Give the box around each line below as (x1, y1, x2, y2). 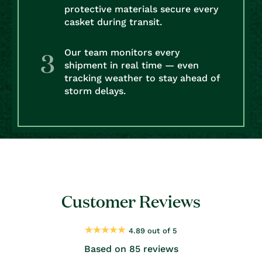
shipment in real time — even (64, 60, 199, 71)
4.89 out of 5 (129, 226, 177, 235)
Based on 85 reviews (84, 243, 178, 254)
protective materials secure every (64, 4, 218, 15)
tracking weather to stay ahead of (64, 73, 219, 84)
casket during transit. (64, 16, 162, 27)
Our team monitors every (64, 47, 180, 58)
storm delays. (64, 85, 126, 96)
